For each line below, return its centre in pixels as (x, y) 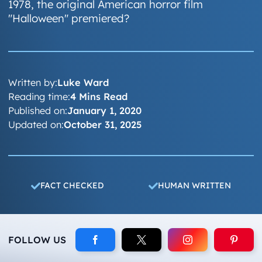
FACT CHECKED (72, 185)
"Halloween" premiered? (69, 18)
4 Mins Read (99, 96)
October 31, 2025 (103, 125)
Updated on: (36, 125)
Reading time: (39, 96)
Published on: (38, 111)
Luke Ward (83, 82)
